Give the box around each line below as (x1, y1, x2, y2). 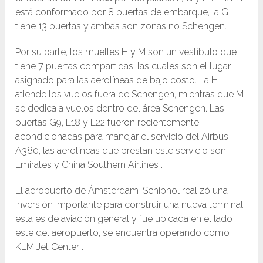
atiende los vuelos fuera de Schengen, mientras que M (15, 89, 244, 100)
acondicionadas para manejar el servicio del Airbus (15, 131, 229, 143)
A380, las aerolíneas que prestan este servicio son (15, 145, 227, 157)
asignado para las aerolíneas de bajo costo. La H (15, 75, 218, 86)
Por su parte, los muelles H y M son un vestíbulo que (15, 46, 237, 58)
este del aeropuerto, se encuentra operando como (15, 227, 230, 239)
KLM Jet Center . (15, 241, 84, 253)
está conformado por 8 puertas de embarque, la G (15, 6, 229, 18)
